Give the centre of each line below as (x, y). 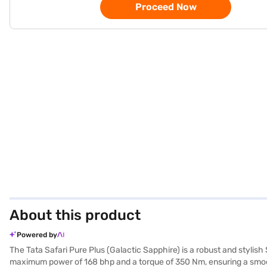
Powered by (37, 235)
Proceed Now (166, 7)
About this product (75, 215)
